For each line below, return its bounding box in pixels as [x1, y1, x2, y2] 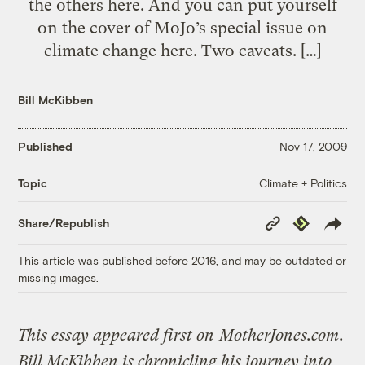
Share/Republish [18, 216, 110, 231]
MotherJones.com [219, 325, 340, 345]
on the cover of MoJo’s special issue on [37, 17, 328, 37]
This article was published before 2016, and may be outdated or [18, 253, 347, 267]
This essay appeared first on [18, 325, 219, 345]
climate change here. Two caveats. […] [43, 40, 322, 60]
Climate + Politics [258, 175, 347, 190]
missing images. [18, 270, 99, 284]
